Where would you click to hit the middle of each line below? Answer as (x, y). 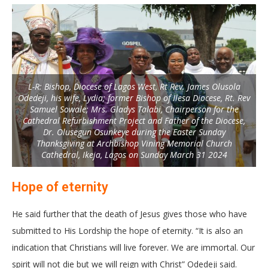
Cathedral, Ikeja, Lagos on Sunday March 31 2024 (134, 154)
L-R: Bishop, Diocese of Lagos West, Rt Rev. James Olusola (134, 86)
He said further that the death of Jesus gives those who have (130, 214)
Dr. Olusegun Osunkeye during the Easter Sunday (134, 132)
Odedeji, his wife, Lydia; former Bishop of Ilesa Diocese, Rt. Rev (134, 98)
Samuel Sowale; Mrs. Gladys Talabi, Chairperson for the (134, 109)
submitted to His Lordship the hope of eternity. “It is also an (127, 230)
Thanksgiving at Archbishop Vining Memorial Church (134, 143)
